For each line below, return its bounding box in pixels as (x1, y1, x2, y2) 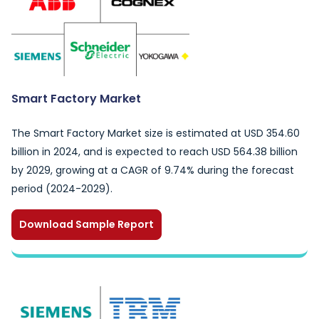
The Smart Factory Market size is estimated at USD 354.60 (11, 126, 300, 140)
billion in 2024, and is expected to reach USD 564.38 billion (11, 145, 298, 159)
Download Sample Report (19, 217, 154, 231)
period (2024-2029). (11, 182, 113, 196)
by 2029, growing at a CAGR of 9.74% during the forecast (11, 163, 294, 177)
